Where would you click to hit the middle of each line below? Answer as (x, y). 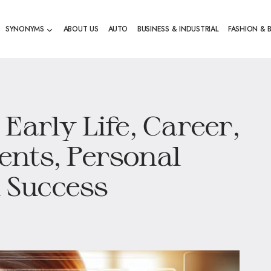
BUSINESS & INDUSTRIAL (178, 29)
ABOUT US (81, 29)
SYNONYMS (24, 29)
